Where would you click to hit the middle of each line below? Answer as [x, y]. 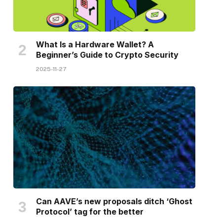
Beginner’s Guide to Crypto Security [107, 55]
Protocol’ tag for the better [90, 212]
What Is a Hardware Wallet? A [95, 44]
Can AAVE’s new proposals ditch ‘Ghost [114, 202]
